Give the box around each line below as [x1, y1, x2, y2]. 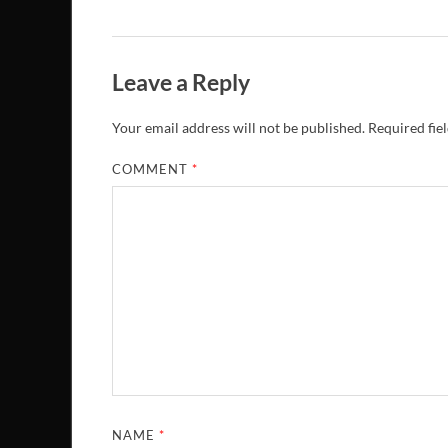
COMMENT [112, 161, 193, 178]
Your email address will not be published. [112, 119, 365, 137]
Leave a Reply [112, 67, 250, 96]
